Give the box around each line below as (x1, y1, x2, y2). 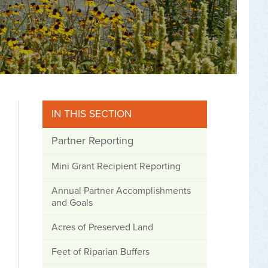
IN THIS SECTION (51, 108, 132, 120)
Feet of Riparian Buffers (51, 246, 150, 258)
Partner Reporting (51, 134, 133, 147)
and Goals (51, 197, 93, 209)
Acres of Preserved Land (51, 221, 153, 233)
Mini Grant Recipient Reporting (51, 160, 181, 172)
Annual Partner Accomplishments (51, 185, 191, 197)
